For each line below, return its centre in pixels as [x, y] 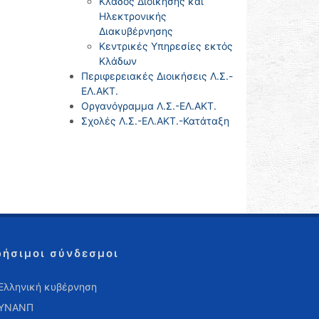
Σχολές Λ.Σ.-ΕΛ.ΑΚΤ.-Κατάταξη [155, 121]
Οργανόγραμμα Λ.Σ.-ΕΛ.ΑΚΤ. [148, 106]
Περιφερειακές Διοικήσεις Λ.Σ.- [157, 76]
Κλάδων [117, 61]
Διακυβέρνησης [136, 31]
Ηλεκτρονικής [132, 16]
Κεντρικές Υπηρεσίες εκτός [166, 46]
